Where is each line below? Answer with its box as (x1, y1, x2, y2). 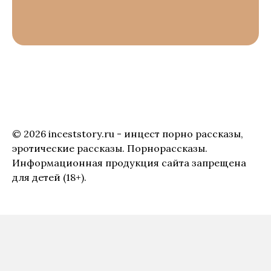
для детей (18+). (12, 171, 87, 184)
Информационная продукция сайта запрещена (12, 157, 246, 169)
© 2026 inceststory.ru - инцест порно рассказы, (12, 128, 243, 140)
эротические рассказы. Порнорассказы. (12, 142, 207, 155)
